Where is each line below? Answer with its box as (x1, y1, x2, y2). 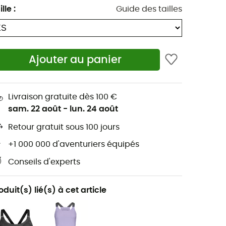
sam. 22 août (8, 104, 61, 113)
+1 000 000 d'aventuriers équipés (8, 140, 139, 149)
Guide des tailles (116, 5, 182, 13)
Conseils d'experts (8, 158, 80, 166)
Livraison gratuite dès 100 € (8, 92, 117, 101)
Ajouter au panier (29, 54, 122, 66)
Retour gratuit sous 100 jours (8, 123, 120, 132)
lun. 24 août (70, 104, 118, 113)
